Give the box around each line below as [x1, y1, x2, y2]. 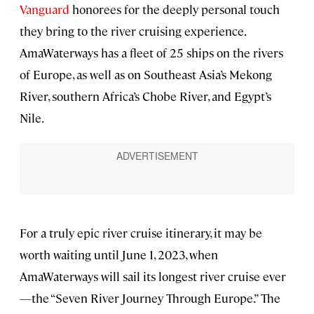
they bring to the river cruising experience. [20, 22, 245, 39]
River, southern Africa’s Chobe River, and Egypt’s [20, 88, 271, 104]
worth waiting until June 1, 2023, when [20, 246, 218, 262]
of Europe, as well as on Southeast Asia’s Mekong [20, 66, 272, 82]
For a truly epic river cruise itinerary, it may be [20, 224, 262, 240]
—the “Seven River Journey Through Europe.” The [20, 289, 280, 306]
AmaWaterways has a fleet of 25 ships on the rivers [20, 44, 283, 60]
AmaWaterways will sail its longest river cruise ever [20, 268, 286, 284]
